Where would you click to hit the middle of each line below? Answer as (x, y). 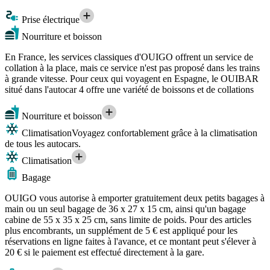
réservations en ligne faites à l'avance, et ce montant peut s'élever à (130, 242)
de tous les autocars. (43, 144)
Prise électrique (49, 20)
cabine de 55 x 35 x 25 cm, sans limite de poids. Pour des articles (128, 220)
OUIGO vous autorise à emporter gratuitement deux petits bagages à (135, 198)
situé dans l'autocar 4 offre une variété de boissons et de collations (129, 90)
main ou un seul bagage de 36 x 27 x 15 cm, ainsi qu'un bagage (125, 209)
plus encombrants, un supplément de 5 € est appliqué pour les (121, 231)
